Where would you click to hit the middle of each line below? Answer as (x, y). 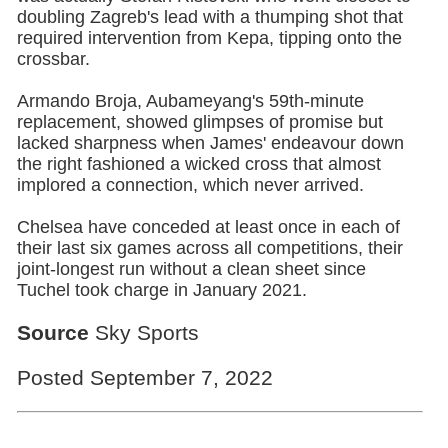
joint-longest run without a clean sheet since (191, 268)
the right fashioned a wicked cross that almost (198, 163)
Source (52, 333)
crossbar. (53, 58)
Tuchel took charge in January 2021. (161, 289)
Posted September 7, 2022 (144, 378)
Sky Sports (143, 333)
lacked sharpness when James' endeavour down (210, 142)
